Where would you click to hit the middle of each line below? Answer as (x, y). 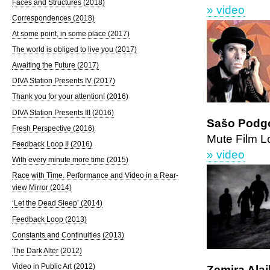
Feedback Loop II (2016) (52, 144)
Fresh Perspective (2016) (53, 128)
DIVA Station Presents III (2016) (63, 112)
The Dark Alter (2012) (47, 250)
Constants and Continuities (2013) (68, 235)
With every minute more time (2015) (70, 160)
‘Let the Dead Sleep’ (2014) (57, 203)
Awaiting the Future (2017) (55, 65)
